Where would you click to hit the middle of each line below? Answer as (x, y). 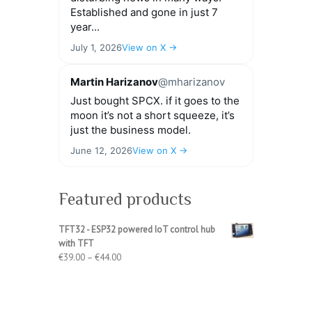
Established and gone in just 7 (144, 13)
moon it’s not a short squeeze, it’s (153, 116)
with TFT (76, 244)
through (136, 299)
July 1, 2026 (96, 48)
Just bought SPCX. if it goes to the (155, 101)
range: (132, 271)
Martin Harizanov (114, 82)
